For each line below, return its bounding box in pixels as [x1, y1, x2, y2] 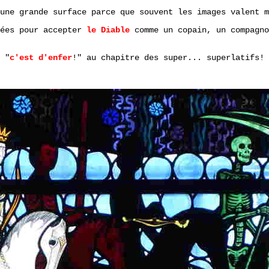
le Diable [86, 25, 130, 35]
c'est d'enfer [10, 52, 72, 62]
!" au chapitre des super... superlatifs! [72, 52, 264, 62]
